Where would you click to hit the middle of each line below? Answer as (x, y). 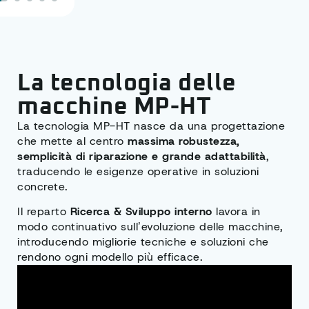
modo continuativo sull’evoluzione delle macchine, (150, 227)
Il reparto (44, 212)
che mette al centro (72, 141)
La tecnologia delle (127, 84)
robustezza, (209, 141)
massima (151, 141)
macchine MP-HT (114, 107)
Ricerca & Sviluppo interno (141, 212)
